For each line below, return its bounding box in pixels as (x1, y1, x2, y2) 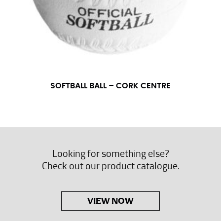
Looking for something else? (52, 146, 169, 160)
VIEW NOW (87, 195, 134, 207)
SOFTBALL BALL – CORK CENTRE (50, 82, 171, 90)
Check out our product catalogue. (41, 158, 180, 173)
